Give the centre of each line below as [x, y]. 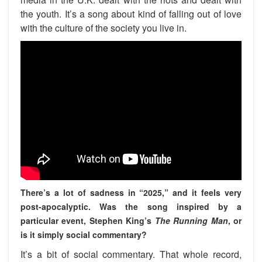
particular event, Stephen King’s [88, 221]
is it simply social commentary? [84, 235]
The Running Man [191, 221]
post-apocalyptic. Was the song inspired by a [131, 207]
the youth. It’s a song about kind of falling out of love [131, 13]
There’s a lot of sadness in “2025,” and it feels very [131, 193]
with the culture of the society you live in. [104, 27]
